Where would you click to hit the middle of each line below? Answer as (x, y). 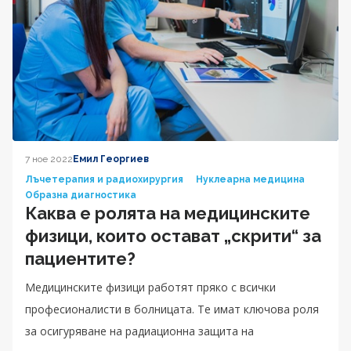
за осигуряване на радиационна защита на (139, 331)
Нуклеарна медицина (250, 179)
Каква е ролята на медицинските (168, 213)
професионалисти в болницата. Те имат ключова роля (172, 309)
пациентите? (80, 258)
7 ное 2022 (49, 159)
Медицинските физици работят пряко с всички (150, 287)
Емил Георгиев (111, 159)
